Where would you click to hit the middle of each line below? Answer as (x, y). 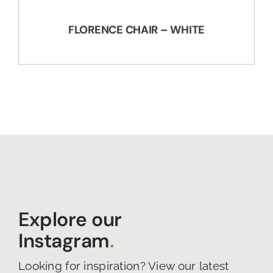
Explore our (70, 219)
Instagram (64, 240)
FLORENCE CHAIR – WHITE (136, 30)
